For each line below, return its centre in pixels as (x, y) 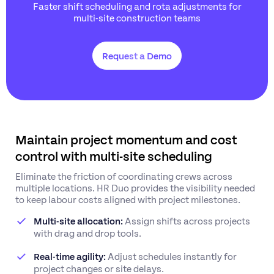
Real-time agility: (70, 256)
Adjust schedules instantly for (171, 256)
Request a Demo (137, 55)
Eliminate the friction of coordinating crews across (124, 176)
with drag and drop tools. (87, 233)
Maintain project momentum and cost (126, 139)
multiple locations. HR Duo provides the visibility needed (135, 187)
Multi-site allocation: (78, 220)
